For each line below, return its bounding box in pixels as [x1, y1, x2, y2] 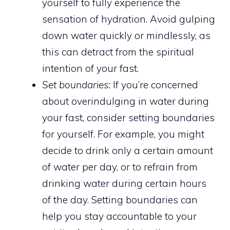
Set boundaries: [42, 79, 110, 91]
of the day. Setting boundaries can [42, 194, 198, 206]
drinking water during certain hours [42, 177, 206, 190]
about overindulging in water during [42, 95, 209, 108]
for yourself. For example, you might [42, 128, 204, 141]
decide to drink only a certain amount [42, 144, 213, 157]
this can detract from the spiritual [42, 46, 194, 59]
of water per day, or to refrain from [42, 161, 198, 174]
